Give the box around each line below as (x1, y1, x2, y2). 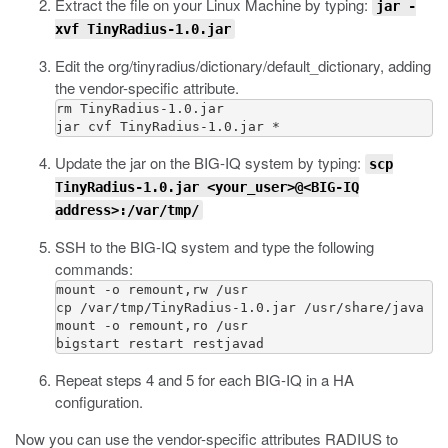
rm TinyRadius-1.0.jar (56, 101, 224, 116)
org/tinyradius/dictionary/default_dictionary (108, 55, 380, 76)
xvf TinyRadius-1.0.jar (55, 21, 231, 37)
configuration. (55, 391, 143, 412)
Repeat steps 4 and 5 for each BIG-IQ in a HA (55, 369, 354, 390)
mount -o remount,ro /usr (56, 318, 248, 333)
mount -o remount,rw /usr (56, 282, 248, 297)
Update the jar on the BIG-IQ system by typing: (55, 152, 365, 173)
